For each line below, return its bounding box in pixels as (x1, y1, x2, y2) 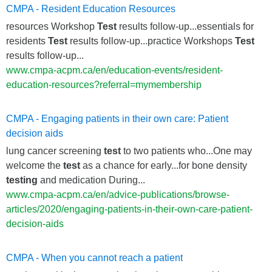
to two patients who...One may (121, 145, 252, 156)
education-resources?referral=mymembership (6, 79, 202, 90)
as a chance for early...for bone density (80, 160, 247, 171)
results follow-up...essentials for (117, 21, 254, 32)
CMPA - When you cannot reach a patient (6, 252, 183, 263)
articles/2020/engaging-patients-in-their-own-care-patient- (6, 203, 253, 214)
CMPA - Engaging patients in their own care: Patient (6, 113, 228, 124)
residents (6, 35, 48, 46)
